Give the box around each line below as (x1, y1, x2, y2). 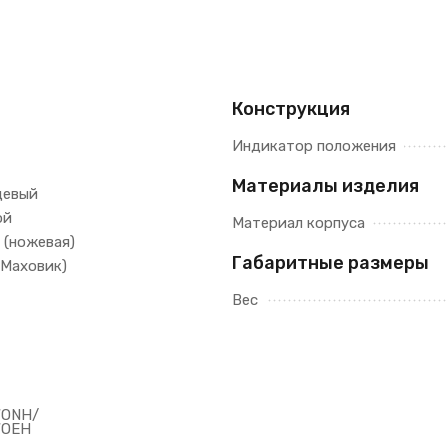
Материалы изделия (232, 175, 419, 197)
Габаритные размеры (232, 252, 429, 274)
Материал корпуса (232, 214, 365, 232)
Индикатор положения (232, 137, 396, 155)
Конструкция (232, 98, 350, 120)
